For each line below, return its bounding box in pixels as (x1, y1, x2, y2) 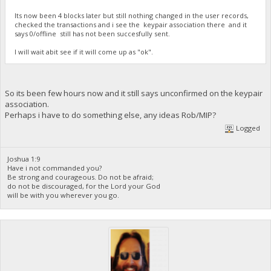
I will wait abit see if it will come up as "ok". (15, 47, 154, 56)
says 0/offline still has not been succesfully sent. (15, 28, 172, 38)
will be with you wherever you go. (7, 191, 120, 200)
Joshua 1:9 (7, 154, 41, 164)
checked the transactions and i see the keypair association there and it (15, 19, 247, 29)
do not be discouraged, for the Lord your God (7, 181, 161, 191)
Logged (234, 123, 261, 132)
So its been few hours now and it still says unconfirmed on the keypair (4, 88, 263, 99)
